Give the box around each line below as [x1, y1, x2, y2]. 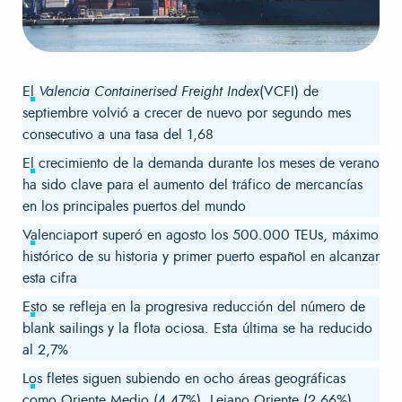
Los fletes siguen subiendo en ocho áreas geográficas [22, 371, 345, 386]
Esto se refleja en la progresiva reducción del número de [22, 299, 365, 314]
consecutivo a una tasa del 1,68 [22, 127, 214, 142]
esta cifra [22, 270, 77, 285]
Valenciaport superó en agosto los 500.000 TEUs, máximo [22, 227, 379, 242]
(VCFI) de [259, 83, 319, 99]
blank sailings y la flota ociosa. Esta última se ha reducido [22, 320, 372, 336]
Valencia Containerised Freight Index [39, 83, 259, 99]
